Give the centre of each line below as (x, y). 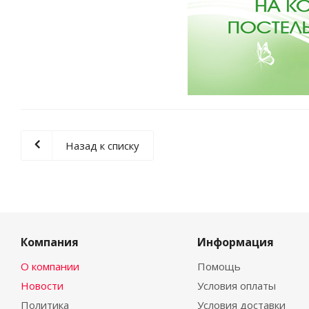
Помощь (219, 266)
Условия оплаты (236, 286)
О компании (50, 266)
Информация (235, 242)
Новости (42, 286)
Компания (50, 242)
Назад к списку (102, 146)
